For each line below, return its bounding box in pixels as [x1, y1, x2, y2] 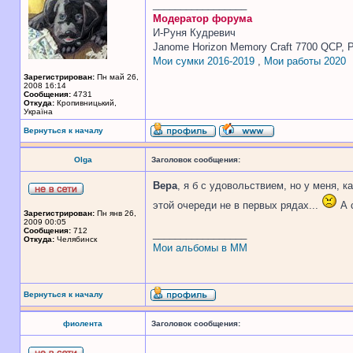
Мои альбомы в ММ [153, 242, 247, 254]
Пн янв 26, [95, 209, 136, 217]
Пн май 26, [95, 72, 139, 81]
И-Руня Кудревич [153, 27, 236, 39]
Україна [24, 107, 53, 116]
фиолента [63, 319, 102, 328]
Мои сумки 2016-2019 [153, 55, 255, 67]
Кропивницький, [54, 98, 117, 107]
